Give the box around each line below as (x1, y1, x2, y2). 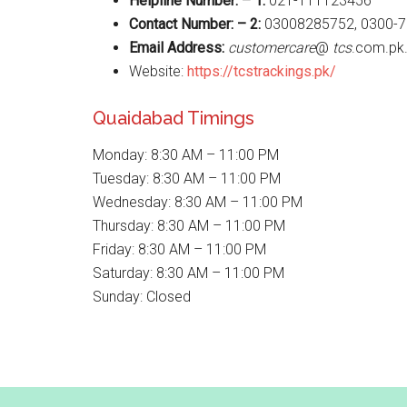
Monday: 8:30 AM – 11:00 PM (93, 146, 279, 164)
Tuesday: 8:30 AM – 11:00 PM (93, 170, 281, 187)
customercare (228, 39, 315, 56)
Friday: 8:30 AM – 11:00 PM (93, 241, 266, 258)
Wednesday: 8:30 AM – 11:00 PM (93, 194, 303, 211)
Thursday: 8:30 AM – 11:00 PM (93, 217, 285, 234)
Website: (129, 63, 187, 80)
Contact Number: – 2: (129, 15, 261, 33)
